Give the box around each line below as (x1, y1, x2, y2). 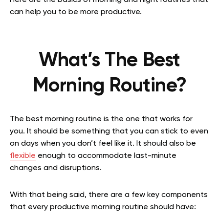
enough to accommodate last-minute (36, 152, 176, 160)
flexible (10, 152, 36, 160)
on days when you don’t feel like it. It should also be (10, 140, 196, 148)
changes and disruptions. (10, 164, 102, 173)
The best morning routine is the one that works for (10, 115, 193, 124)
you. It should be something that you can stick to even (10, 128, 208, 136)
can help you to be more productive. (10, 8, 144, 17)
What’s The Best (38, 51, 180, 71)
